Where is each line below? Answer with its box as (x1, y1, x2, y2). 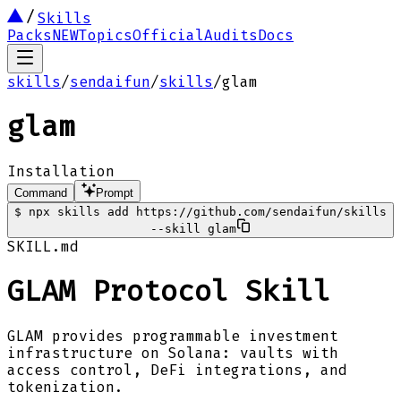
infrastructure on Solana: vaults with (7, 344, 338, 362)
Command (14, 185, 67, 200)
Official (132, 27, 204, 44)
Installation (7, 162, 115, 180)
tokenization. (7, 378, 124, 396)
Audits (204, 27, 258, 44)
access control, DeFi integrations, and (7, 361, 347, 379)
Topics (79, 27, 132, 44)
